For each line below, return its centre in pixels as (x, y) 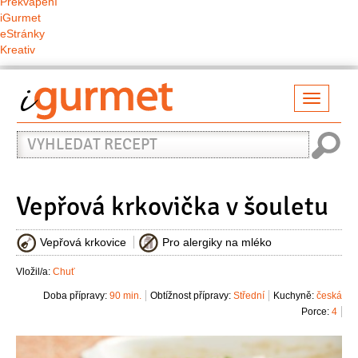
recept (37, 146)
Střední (249, 296)
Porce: (315, 312)
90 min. (125, 296)
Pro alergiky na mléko (217, 242)
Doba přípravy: (75, 296)
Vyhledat (45, 130)
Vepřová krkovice (83, 242)
